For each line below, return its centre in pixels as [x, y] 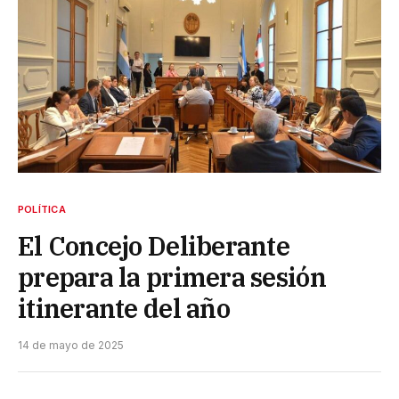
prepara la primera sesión [172, 277]
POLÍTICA [42, 209]
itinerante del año [124, 308]
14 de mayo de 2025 [71, 345]
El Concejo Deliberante [154, 245]
